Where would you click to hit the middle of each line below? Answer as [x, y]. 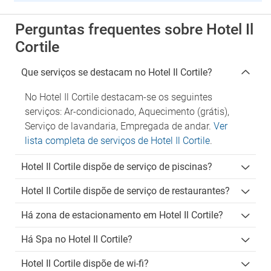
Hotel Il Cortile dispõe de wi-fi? [85, 263]
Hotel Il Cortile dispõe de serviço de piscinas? [117, 167]
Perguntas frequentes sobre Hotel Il [134, 29]
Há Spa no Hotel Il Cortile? [77, 239]
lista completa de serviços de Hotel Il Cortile [117, 141]
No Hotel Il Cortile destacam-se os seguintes [119, 97]
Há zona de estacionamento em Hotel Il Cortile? [122, 215]
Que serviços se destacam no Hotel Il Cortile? [117, 72]
